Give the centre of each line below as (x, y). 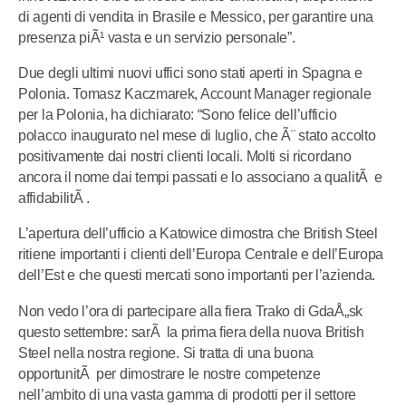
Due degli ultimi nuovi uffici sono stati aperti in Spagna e (190, 73)
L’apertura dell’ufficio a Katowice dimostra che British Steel (198, 234)
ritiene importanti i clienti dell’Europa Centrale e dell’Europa (201, 255)
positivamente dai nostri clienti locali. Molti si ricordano (185, 157)
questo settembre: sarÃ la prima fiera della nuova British (191, 332)
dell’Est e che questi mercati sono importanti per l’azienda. (197, 275)
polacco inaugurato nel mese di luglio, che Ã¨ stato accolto (197, 136)
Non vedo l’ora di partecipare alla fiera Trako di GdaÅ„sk (190, 311)
